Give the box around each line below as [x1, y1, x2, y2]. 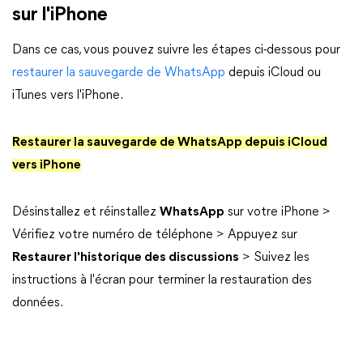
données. [12, 296, 63, 310]
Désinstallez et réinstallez [12, 205, 160, 219]
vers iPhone [12, 158, 81, 172]
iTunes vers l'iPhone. [12, 88, 123, 102]
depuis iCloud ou [225, 66, 321, 79]
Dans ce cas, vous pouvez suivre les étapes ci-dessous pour [12, 43, 340, 57]
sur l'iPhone [12, 5, 108, 25]
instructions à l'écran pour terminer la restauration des [12, 273, 312, 287]
